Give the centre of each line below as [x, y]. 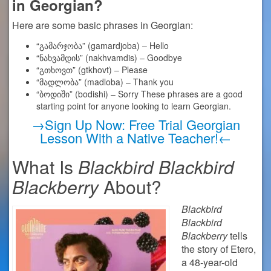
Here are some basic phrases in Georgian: [103, 25]
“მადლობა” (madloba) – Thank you [105, 82]
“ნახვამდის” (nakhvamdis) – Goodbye [109, 57]
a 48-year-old [210, 262]
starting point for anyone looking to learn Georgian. [134, 106]
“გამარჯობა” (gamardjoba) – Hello [103, 45]
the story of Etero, [219, 249]
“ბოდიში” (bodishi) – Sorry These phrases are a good [139, 94]
